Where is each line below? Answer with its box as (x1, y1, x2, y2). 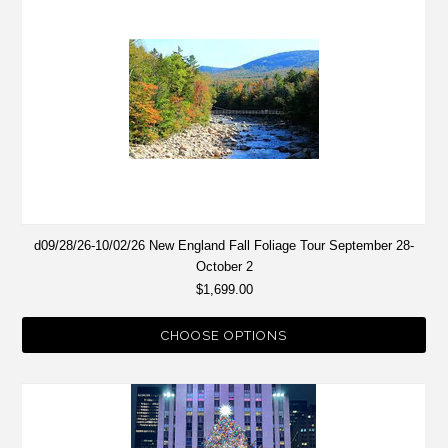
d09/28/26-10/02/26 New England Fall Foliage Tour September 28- (34, 238, 414, 254)
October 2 (195, 259, 253, 275)
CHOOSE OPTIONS (161, 328, 287, 344)
